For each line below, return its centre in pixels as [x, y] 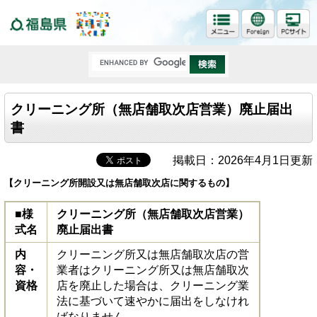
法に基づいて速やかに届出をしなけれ [152, 301]
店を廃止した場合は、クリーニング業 [152, 286]
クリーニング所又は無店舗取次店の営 [152, 254]
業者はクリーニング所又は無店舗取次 [152, 270]
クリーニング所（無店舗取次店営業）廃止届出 [152, 109]
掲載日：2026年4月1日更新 [237, 160]
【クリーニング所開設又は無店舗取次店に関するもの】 [119, 183]
